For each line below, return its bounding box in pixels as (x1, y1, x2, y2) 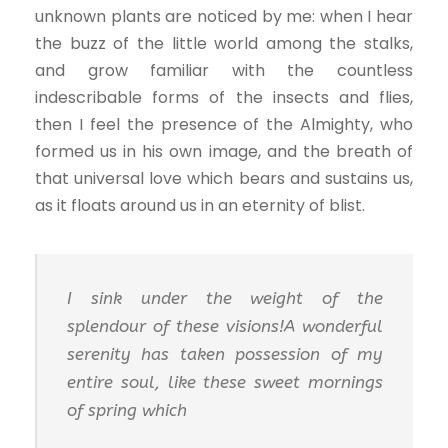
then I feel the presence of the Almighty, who (35, 112, 413, 136)
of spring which (67, 399, 187, 420)
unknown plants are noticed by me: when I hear (35, 4, 413, 28)
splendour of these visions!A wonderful (67, 315, 383, 336)
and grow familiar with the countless (35, 58, 413, 82)
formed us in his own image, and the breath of (35, 139, 413, 163)
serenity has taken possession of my (67, 343, 383, 364)
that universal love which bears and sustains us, (35, 166, 413, 190)
